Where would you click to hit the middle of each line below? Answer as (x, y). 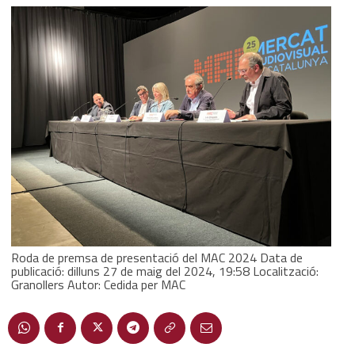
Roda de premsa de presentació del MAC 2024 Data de (157, 257)
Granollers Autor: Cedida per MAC (98, 284)
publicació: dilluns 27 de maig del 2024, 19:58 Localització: (165, 271)
